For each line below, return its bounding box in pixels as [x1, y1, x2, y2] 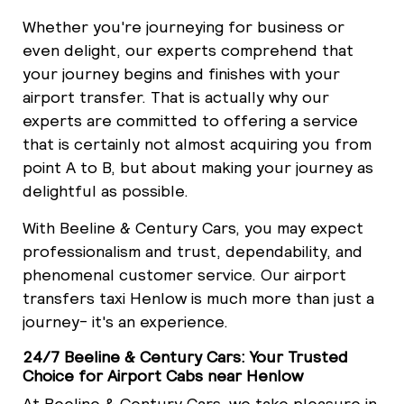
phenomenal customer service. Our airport [23, 263, 346, 285]
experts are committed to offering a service [23, 109, 358, 131]
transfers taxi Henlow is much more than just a [23, 287, 374, 308]
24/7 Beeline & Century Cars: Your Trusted [23, 345, 348, 367]
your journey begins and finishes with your [23, 62, 340, 84]
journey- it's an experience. [23, 310, 228, 332]
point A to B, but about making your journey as [23, 156, 373, 178]
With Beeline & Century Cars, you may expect [23, 216, 363, 238]
